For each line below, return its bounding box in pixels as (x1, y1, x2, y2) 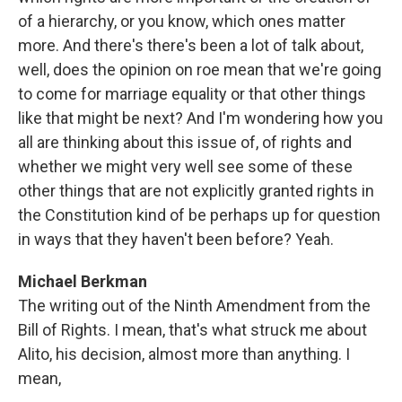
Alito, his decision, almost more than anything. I (18, 345, 350, 363)
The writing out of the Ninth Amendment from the (18, 296, 371, 315)
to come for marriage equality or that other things (18, 84, 366, 103)
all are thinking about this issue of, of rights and (18, 133, 352, 152)
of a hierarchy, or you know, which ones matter (18, 12, 345, 31)
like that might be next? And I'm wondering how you (18, 109, 383, 127)
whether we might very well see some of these (18, 157, 353, 176)
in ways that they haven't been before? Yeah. (18, 230, 334, 249)
